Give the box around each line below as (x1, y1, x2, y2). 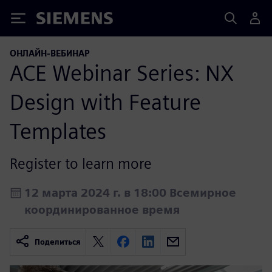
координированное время (24, 202, 180, 217)
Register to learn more (10, 154, 152, 172)
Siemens (36, 14, 76, 27)
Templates (10, 117, 106, 144)
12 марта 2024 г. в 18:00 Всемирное (24, 185, 236, 200)
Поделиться (35, 237, 81, 246)
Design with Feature (10, 88, 201, 115)
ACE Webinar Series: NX (10, 59, 234, 86)
